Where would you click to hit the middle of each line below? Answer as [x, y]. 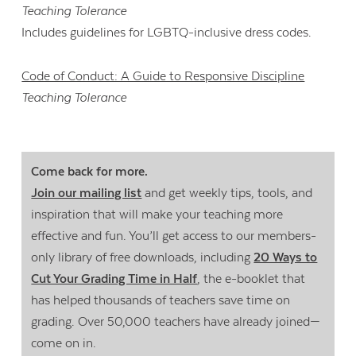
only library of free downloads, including [143, 258]
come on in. [64, 344]
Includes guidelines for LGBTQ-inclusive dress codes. [167, 33]
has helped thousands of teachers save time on [161, 301]
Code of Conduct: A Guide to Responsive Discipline [163, 76]
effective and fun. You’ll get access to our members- [174, 236]
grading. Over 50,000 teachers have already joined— [176, 322]
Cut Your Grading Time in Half [114, 279]
